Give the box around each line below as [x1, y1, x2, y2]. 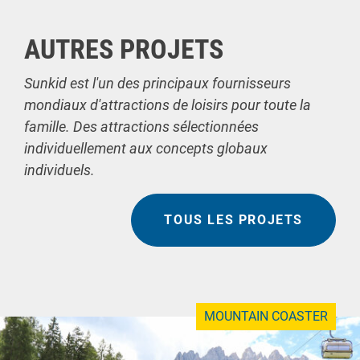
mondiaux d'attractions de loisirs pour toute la [24, 96, 311, 114]
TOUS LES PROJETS [164, 212, 303, 228]
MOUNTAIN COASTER [204, 309, 328, 325]
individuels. [24, 162, 95, 179]
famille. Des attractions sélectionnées [24, 118, 259, 136]
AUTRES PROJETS [24, 33, 223, 66]
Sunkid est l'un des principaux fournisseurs [24, 75, 291, 92]
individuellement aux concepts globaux [24, 140, 268, 157]
